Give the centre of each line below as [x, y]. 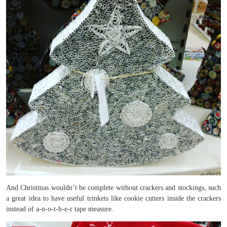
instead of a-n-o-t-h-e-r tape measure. [60, 209]
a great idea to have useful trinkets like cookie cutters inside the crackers [113, 198]
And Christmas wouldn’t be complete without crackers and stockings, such [113, 188]
